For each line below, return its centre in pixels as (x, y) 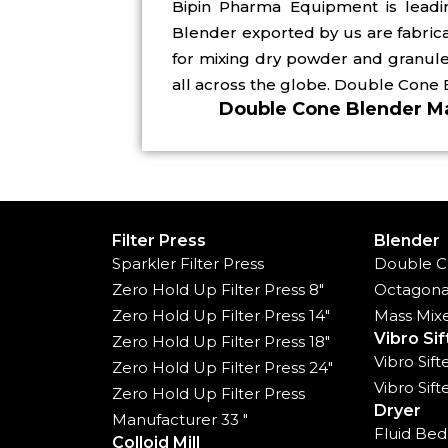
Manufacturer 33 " (180, 420)
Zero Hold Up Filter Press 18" (221, 342)
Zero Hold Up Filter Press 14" (221, 316)
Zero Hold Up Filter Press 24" (222, 368)
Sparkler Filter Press (188, 264)
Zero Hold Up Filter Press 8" (218, 290)
